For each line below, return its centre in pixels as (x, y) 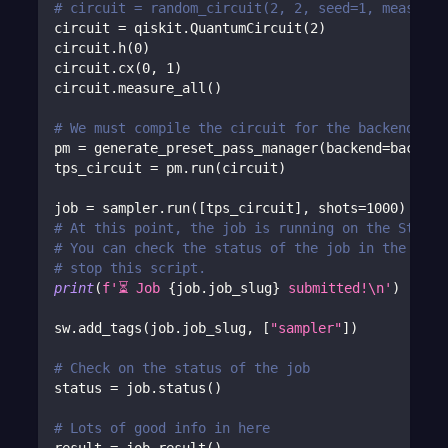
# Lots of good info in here (162, 428)
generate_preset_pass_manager (202, 148)
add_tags (110, 328)
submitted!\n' (336, 288)
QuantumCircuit (246, 28)
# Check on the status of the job (182, 368)
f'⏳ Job (135, 288)
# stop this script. (130, 268)
